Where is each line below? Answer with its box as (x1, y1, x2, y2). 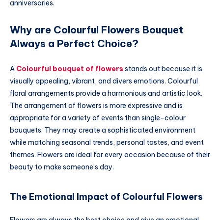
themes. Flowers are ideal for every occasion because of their (10, 150, 210, 160)
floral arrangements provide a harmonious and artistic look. (10, 89, 202, 98)
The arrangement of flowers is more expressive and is (10, 101, 183, 110)
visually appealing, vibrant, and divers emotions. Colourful (10, 77, 198, 86)
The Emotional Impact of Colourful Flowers (10, 191, 203, 202)
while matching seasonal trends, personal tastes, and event (10, 138, 204, 147)
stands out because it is (123, 64, 202, 74)
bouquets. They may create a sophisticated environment (10, 126, 195, 135)
